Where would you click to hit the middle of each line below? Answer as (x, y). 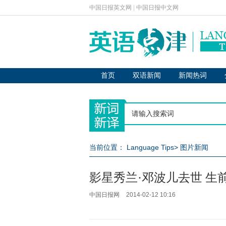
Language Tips (150, 147)
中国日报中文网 (157, 8)
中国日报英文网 (110, 8)
